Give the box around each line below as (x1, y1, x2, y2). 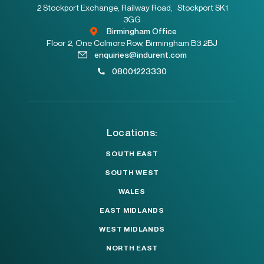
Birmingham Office (106, 25, 177, 36)
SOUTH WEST (104, 168, 160, 177)
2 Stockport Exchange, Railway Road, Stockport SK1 (36, 2, 228, 12)
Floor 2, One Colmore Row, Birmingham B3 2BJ (47, 37, 217, 48)
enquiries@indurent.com (94, 49, 187, 60)
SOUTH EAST (105, 149, 159, 158)
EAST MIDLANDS (100, 206, 164, 214)
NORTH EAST (105, 243, 159, 252)
